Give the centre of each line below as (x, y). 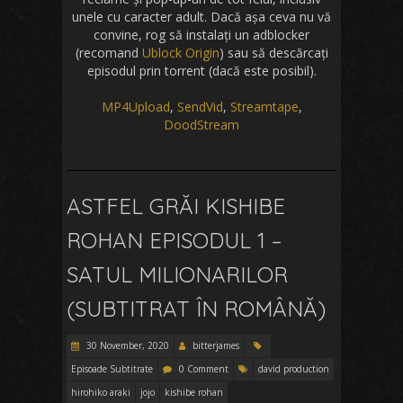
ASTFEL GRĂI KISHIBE (176, 206)
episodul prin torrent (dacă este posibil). (201, 70)
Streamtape (264, 106)
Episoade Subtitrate (112, 368)
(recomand (108, 52)
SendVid (200, 106)
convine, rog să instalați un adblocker (201, 34)
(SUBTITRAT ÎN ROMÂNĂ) (196, 308)
